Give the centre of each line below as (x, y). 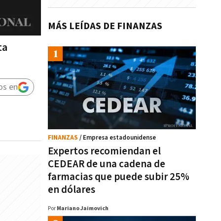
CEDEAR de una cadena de (107, 164)
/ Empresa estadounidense (118, 138)
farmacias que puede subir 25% (119, 177)
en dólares (72, 190)
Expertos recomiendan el (104, 151)
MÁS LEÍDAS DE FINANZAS (105, 26)
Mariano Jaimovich (83, 208)
